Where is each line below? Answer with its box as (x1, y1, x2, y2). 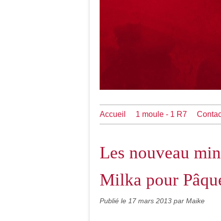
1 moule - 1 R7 (136, 110, 187, 118)
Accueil (100, 110, 126, 118)
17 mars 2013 (128, 197, 174, 205)
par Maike (174, 197, 205, 205)
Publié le (100, 197, 128, 205)
